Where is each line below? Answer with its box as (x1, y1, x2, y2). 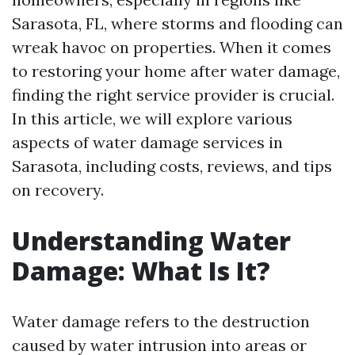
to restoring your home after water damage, (12, 61, 340, 81)
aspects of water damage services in (12, 132, 283, 152)
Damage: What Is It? (12, 254, 270, 288)
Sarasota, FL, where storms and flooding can (12, 13, 343, 33)
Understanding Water (12, 223, 291, 258)
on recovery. (12, 180, 104, 200)
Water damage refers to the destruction (12, 311, 310, 331)
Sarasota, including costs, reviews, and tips (12, 156, 332, 176)
